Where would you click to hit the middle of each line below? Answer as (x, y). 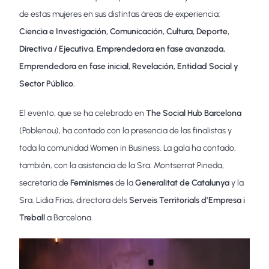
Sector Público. (47, 84)
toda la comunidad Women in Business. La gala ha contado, (128, 148)
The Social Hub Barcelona (194, 113)
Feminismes (92, 183)
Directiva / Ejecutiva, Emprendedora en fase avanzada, (122, 49)
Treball (33, 218)
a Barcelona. (70, 218)
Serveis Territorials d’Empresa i (187, 201)
